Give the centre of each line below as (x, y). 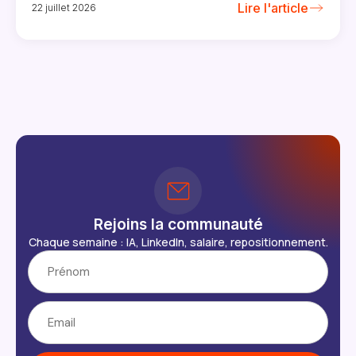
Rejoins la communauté (178, 224)
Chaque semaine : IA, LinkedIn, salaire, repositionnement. (178, 242)
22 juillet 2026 (64, 8)
